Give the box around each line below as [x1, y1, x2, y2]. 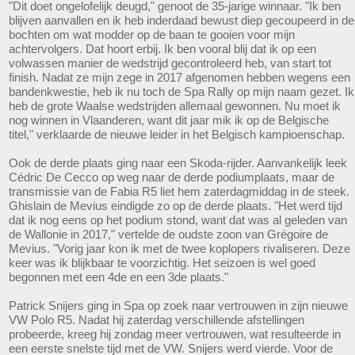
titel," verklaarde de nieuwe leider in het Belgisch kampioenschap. [9, 127, 345, 141]
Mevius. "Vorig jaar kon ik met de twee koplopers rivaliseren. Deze [9, 241, 350, 255]
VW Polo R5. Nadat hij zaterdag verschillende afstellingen [9, 312, 304, 326]
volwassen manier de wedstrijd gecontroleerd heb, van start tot [9, 55, 331, 70]
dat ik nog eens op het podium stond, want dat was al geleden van [9, 212, 347, 227]
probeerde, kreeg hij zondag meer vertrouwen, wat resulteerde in [9, 326, 341, 341]
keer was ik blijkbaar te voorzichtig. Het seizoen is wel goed [9, 255, 315, 269]
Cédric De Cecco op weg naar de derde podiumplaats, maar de [9, 170, 334, 184]
